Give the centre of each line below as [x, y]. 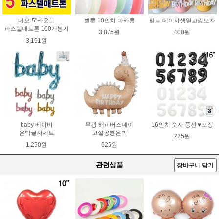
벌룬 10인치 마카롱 [109, 20]
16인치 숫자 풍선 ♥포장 [182, 124]
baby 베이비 [36, 124]
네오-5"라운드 [37, 20]
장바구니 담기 [195, 165]
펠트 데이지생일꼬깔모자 [182, 20]
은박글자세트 [36, 133]
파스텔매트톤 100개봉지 [36, 29]
